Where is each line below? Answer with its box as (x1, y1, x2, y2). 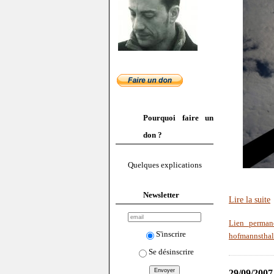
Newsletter (143, 190, 179, 199)
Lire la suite (229, 194, 270, 205)
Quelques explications (127, 160, 202, 170)
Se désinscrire (148, 246, 194, 256)
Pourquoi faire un (143, 113, 213, 122)
